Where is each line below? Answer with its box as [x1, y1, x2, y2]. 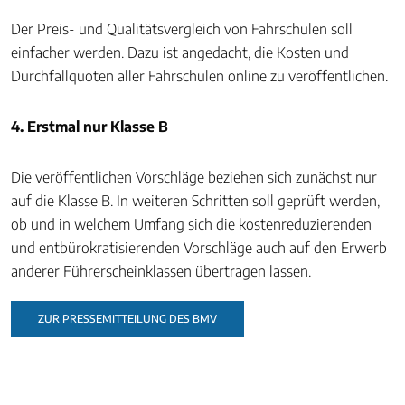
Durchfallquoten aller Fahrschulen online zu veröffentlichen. [11, 67, 391, 85]
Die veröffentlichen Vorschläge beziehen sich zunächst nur [11, 168, 377, 186]
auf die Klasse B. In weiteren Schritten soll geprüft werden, [11, 192, 380, 210]
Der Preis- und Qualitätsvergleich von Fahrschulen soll [11, 20, 353, 38]
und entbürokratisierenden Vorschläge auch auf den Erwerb [11, 239, 387, 257]
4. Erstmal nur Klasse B [11, 118, 168, 136]
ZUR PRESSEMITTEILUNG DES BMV [38, 312, 217, 325]
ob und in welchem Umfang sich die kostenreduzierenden [11, 215, 372, 233]
